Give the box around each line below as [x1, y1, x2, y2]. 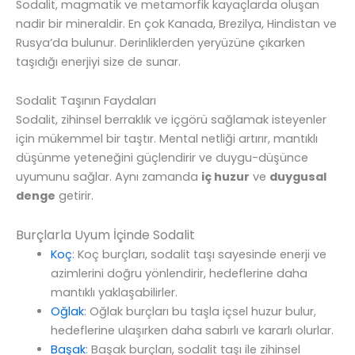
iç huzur [201, 169, 250, 185]
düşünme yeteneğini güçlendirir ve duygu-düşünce [16, 150, 308, 166]
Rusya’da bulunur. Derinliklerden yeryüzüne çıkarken [16, 34, 305, 51]
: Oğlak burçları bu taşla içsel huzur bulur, [83, 303, 316, 319]
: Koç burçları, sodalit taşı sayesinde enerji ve [71, 246, 326, 262]
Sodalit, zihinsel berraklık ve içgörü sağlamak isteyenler [16, 112, 326, 128]
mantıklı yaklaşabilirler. [50, 284, 177, 300]
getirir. [55, 188, 94, 204]
